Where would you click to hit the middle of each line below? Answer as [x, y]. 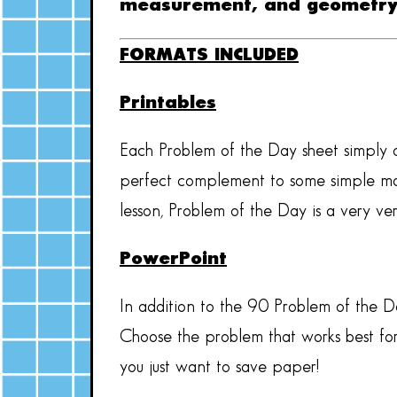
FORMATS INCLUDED [209, 55]
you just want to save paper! [219, 367]
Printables [168, 103]
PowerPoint [173, 259]
